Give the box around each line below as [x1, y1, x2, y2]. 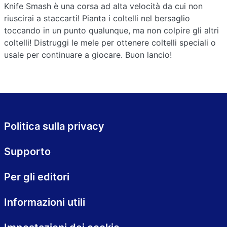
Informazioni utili [4, 196, 85, 208]
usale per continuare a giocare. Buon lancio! [4, 49, 172, 60]
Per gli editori [4, 171, 69, 183]
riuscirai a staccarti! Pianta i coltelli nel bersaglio [4, 13, 190, 23]
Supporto [4, 145, 51, 158]
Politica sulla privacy [4, 120, 104, 132]
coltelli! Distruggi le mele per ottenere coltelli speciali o [4, 37, 216, 48]
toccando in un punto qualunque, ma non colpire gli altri [4, 25, 219, 35]
